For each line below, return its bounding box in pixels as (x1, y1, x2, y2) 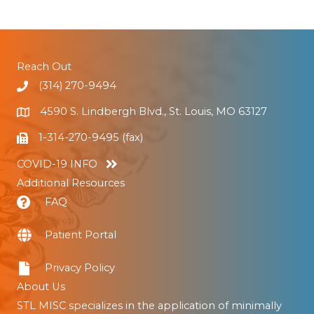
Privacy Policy (45, 261, 115, 274)
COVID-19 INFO (17, 157, 97, 170)
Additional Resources (17, 176, 125, 189)
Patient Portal (45, 228, 116, 241)
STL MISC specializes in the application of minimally (17, 299, 282, 312)
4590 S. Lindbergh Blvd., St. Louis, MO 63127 (40, 104, 267, 118)
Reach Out (17, 60, 71, 73)
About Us (17, 280, 65, 293)
